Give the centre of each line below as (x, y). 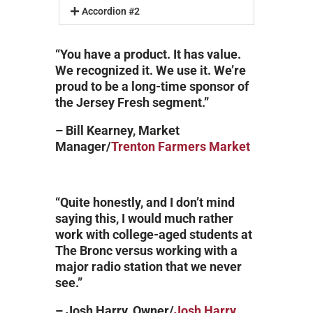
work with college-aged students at (154, 234)
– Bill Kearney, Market (117, 130)
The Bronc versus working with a (146, 250)
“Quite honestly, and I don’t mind (145, 202)
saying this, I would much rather (144, 218)
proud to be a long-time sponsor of (152, 86)
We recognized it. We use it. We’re (151, 70)
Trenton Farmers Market (181, 146)
